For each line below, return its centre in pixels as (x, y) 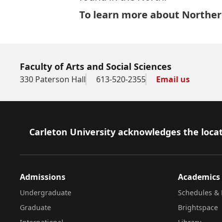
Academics (199, 177)
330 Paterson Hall (53, 79)
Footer (34, 132)
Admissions (43, 177)
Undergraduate (46, 193)
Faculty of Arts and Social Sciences (96, 66)
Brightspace (198, 207)
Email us (173, 79)
